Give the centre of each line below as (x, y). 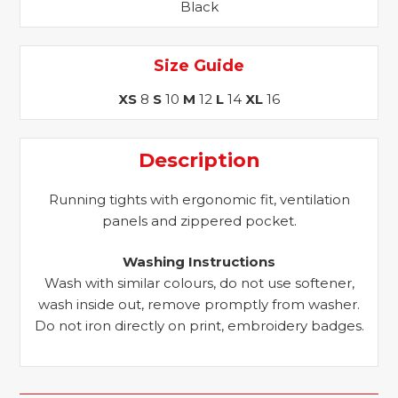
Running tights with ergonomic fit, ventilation (199, 199)
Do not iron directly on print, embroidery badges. (199, 326)
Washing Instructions (199, 262)
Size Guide (199, 65)
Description (199, 160)
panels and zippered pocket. (199, 220)
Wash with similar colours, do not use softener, (199, 283)
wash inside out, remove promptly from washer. (199, 304)
